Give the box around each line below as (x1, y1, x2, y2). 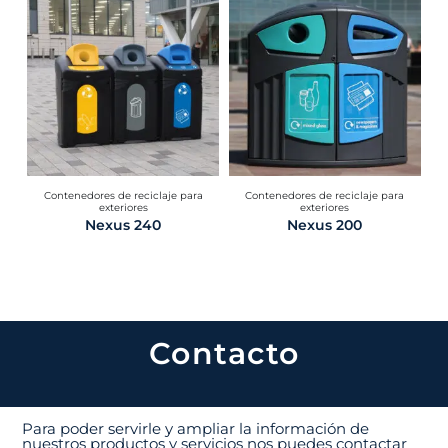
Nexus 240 (85, 216, 162, 233)
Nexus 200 (287, 216, 363, 233)
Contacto (148, 334, 300, 372)
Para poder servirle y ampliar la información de (22, 418, 370, 438)
